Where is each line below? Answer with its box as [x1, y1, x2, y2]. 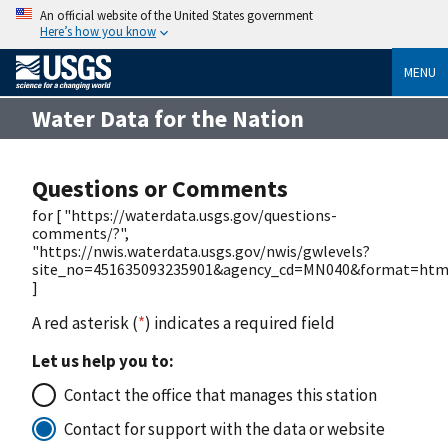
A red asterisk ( [32, 311, 138, 334]
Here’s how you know [40, 23, 156, 39]
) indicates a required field [145, 311, 335, 334]
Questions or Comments [32, 172, 288, 204]
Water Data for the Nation [32, 103, 304, 133]
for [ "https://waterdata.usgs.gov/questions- [32, 204, 337, 225]
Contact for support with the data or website [64, 417, 385, 440]
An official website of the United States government [40, 7, 313, 23]
